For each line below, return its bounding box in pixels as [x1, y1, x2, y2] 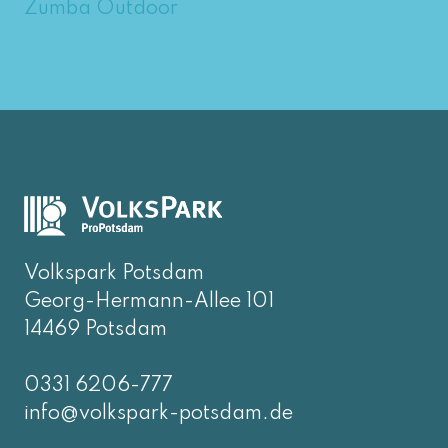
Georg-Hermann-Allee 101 [24, 291, 274, 312]
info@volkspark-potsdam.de [24, 403, 293, 424]
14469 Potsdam [24, 319, 167, 340]
